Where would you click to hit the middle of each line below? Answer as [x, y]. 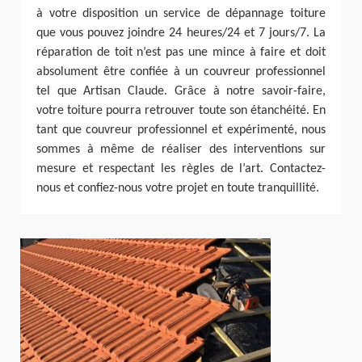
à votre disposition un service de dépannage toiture [181, 14]
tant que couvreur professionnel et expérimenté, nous [181, 130]
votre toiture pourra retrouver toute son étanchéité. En [181, 111]
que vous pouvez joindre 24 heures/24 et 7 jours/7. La [181, 33]
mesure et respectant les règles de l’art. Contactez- [181, 169]
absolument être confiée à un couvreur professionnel [181, 72]
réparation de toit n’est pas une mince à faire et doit [181, 53]
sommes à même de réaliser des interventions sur [181, 149]
